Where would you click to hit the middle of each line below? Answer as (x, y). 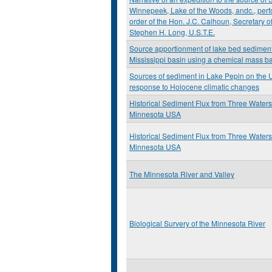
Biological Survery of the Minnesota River (197, 223)
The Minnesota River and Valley (182, 174)
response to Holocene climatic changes (194, 87)
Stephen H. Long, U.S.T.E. (172, 32)
